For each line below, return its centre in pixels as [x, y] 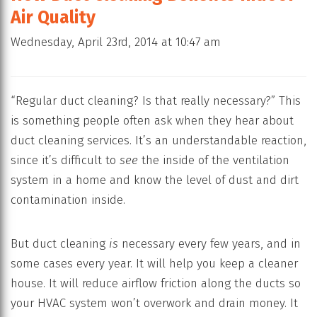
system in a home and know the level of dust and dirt [155, 180]
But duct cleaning [60, 243]
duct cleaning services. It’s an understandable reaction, [158, 140]
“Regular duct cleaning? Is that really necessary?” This [156, 100]
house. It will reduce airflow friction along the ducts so [156, 283]
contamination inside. [68, 200]
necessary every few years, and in [209, 243]
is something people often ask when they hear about [152, 120]
